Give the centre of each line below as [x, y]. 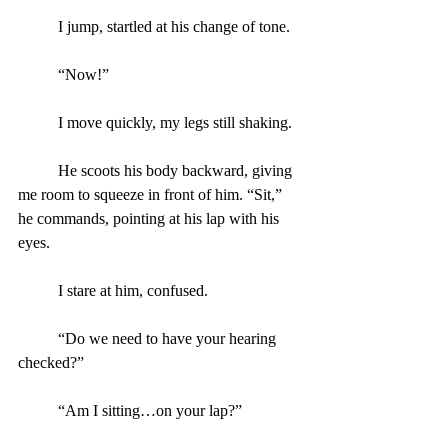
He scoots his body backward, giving [38, 170]
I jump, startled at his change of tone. [174, 26]
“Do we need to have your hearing [38, 338]
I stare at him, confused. [133, 290]
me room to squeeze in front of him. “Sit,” [152, 194]
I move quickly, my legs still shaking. [175, 122]
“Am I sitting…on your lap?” [150, 410]
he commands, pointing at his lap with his [150, 218]
